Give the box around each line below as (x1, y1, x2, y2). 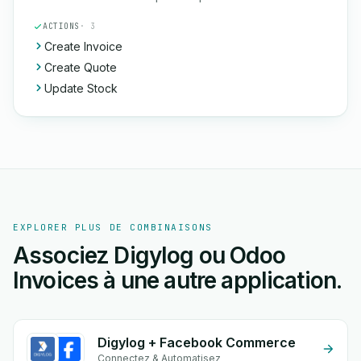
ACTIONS (43, 21, 80, 31)
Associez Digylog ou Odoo (13, 242, 285, 269)
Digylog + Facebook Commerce (98, 334, 296, 351)
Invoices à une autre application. (13, 267, 342, 294)
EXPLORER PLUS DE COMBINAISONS (13, 222, 213, 233)
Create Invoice (44, 39, 122, 53)
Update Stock (44, 81, 118, 95)
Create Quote (44, 60, 117, 74)
